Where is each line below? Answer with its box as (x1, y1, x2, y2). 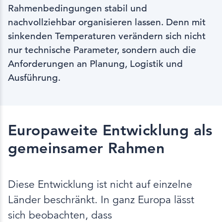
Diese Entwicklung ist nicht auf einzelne (8, 178, 192, 191)
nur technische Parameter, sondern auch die (8, 44, 196, 56)
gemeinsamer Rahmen (8, 139, 165, 158)
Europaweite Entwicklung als (8, 121, 213, 140)
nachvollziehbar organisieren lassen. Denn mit (8, 16, 206, 28)
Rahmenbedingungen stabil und (8, 2, 147, 14)
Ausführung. (8, 72, 60, 84)
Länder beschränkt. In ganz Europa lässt (8, 193, 194, 207)
